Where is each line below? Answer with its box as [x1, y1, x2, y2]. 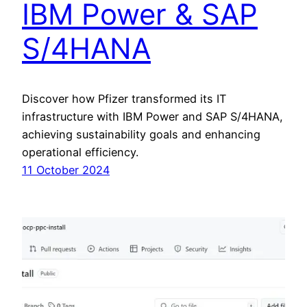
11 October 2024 [22, 163, 110, 177]
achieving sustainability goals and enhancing [22, 127, 260, 142]
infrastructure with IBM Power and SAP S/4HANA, [22, 110, 283, 124]
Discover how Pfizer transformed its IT [22, 92, 226, 106]
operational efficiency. [22, 145, 138, 160]
